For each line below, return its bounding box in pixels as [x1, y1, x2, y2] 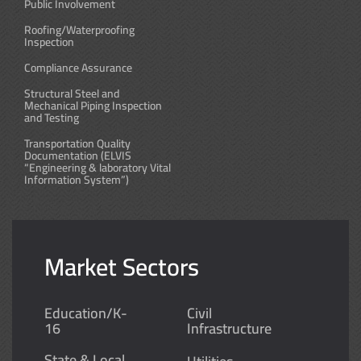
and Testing [24, 107, 79, 129]
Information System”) [24, 169, 129, 191]
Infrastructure [187, 315, 272, 342]
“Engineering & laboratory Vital [24, 157, 171, 179]
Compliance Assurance [24, 57, 132, 79]
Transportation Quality [24, 133, 131, 155]
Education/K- [44, 300, 127, 327]
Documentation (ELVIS [24, 145, 131, 167]
